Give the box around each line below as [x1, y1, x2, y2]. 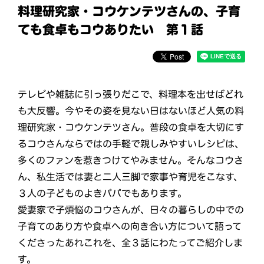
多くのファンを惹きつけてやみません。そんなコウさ [18, 155, 244, 165]
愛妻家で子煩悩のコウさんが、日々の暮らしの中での [17, 204, 244, 214]
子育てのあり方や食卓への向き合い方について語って [17, 221, 242, 231]
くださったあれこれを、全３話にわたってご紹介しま [17, 237, 243, 247]
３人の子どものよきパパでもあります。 [17, 188, 187, 198]
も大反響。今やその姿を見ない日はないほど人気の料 [18, 105, 245, 115]
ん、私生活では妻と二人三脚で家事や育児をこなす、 [17, 171, 243, 181]
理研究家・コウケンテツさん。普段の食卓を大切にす [18, 122, 245, 132]
